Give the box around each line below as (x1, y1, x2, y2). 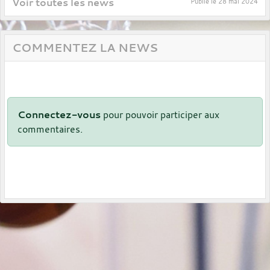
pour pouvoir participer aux (101, 108, 219, 122)
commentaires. (17, 122, 83, 136)
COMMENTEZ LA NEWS (12, 40, 158, 56)
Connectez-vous (17, 108, 101, 122)
